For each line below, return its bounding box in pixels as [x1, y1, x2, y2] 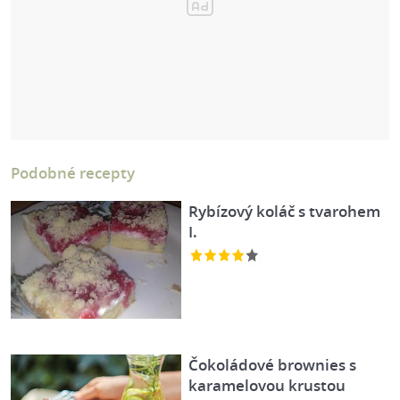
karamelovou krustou [188, 375, 346, 396]
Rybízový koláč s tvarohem [188, 201, 381, 221]
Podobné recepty [11, 162, 135, 183]
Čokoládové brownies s [188, 354, 357, 376]
